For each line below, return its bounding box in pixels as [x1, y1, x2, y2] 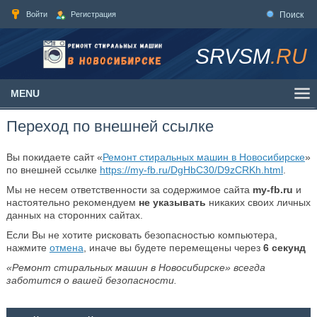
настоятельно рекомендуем [6, 197, 139, 208]
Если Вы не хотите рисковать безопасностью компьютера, [6, 229, 277, 241]
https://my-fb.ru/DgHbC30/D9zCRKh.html [99, 164, 283, 175]
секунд [268, 242, 306, 253]
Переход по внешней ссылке [6, 117, 214, 135]
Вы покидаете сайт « [6, 151, 103, 163]
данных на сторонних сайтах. [6, 209, 143, 221]
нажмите [6, 242, 50, 253]
